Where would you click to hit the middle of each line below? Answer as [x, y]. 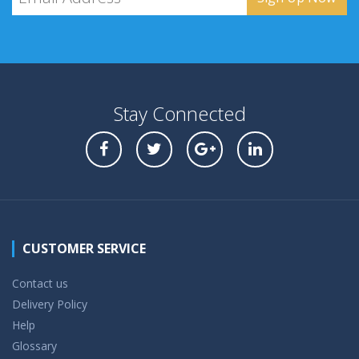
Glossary [34, 346]
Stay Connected [179, 114]
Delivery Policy [50, 305]
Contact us [40, 284]
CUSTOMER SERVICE [84, 249]
